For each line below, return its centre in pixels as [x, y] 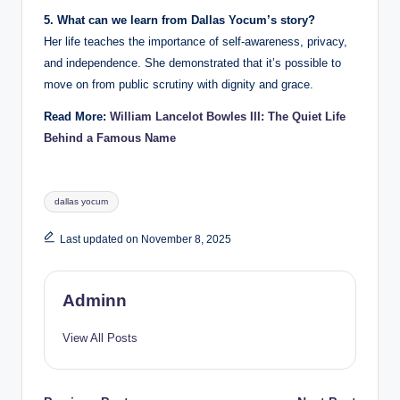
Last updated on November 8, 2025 [145, 240]
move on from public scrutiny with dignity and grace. [179, 85]
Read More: [77, 117]
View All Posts [100, 338]
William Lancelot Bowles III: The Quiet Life [228, 117]
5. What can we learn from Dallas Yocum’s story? [179, 21]
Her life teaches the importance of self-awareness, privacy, [196, 42]
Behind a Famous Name [110, 138]
